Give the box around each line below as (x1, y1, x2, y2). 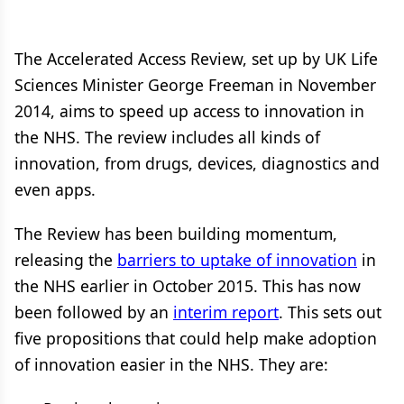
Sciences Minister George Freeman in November (14, 74, 376, 96)
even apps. (14, 179, 96, 200)
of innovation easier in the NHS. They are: (14, 353, 328, 375)
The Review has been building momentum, (14, 223, 337, 244)
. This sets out (279, 301, 381, 323)
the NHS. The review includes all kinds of (14, 126, 320, 148)
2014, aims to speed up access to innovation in (14, 100, 364, 122)
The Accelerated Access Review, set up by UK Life (14, 48, 378, 69)
